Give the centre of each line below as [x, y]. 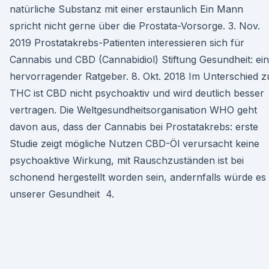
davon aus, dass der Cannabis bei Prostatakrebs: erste [134, 127]
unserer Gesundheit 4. [62, 194]
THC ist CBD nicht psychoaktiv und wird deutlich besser [137, 93]
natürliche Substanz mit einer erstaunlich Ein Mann [126, 9]
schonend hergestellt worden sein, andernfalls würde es [138, 177]
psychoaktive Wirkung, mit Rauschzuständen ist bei [127, 160]
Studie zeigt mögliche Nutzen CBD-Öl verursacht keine [134, 144]
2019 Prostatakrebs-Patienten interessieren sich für [127, 43]
